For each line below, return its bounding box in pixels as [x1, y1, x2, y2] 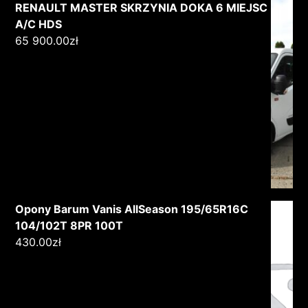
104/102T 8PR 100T [15, 218, 124, 232]
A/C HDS [15, 16, 63, 31]
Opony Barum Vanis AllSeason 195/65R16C [15, 201, 249, 216]
